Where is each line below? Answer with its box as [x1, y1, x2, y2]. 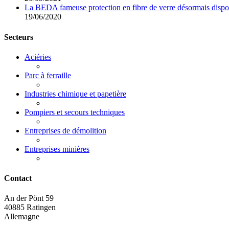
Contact [4, 174, 32, 183]
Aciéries [25, 52, 51, 61]
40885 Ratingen [4, 203, 56, 212]
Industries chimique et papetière [25, 89, 126, 98]
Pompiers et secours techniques [25, 107, 125, 117]
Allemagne [4, 212, 39, 221]
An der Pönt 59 [4, 194, 54, 203]
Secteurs [4, 32, 33, 41]
